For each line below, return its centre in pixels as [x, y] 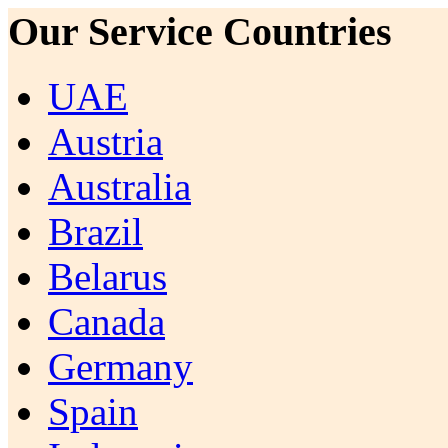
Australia [119, 186]
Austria [105, 141]
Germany [120, 366]
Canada [106, 321]
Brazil [95, 231]
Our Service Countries [200, 31]
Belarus [107, 276]
